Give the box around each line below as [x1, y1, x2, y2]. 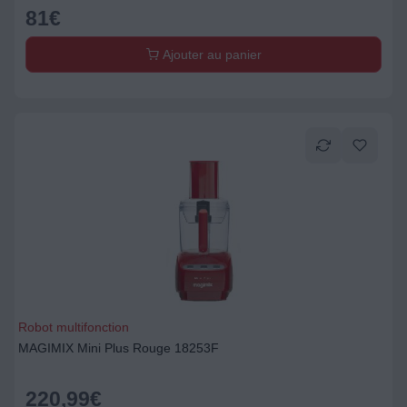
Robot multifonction [18, 320, 129, 334]
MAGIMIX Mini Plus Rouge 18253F [18, 341, 219, 355]
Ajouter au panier [158, 47, 262, 62]
